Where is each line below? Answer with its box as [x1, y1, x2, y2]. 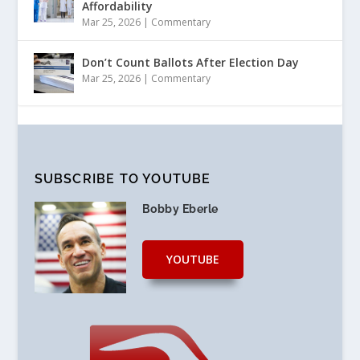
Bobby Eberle [141, 202, 219, 215]
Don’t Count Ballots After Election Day [82, 54, 300, 70]
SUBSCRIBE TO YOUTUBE [34, 170, 211, 186]
